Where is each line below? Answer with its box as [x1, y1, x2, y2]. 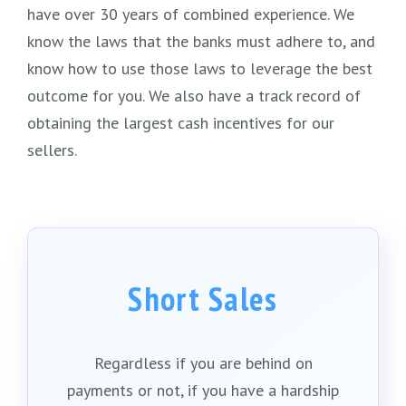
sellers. [27, 140, 77, 160]
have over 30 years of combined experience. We [27, 4, 354, 24]
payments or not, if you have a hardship [67, 380, 339, 401]
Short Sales [128, 277, 278, 320]
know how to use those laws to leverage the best [27, 58, 372, 79]
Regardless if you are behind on [93, 353, 313, 373]
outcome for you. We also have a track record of [27, 85, 361, 106]
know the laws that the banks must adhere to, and [27, 31, 375, 52]
